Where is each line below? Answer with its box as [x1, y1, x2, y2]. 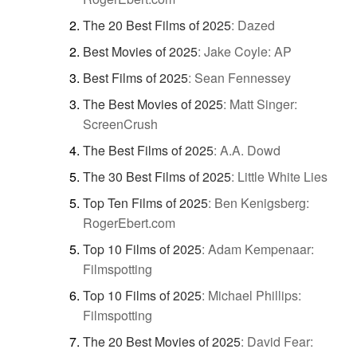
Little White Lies [237, 167, 328, 186]
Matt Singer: [229, 94, 297, 113]
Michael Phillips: [208, 285, 301, 304]
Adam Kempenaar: [208, 239, 314, 258]
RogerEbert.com [83, 213, 175, 232]
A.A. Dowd [220, 140, 280, 159]
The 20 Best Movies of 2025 [83, 331, 241, 351]
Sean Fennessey [194, 68, 291, 87]
